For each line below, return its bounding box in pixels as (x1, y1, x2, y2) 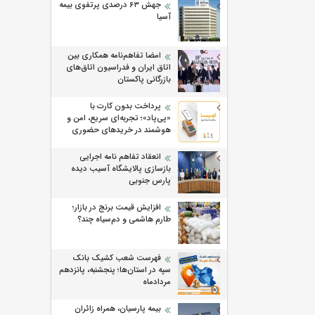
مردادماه (143, 276, 171, 289)
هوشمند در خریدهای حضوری (72, 124, 171, 137)
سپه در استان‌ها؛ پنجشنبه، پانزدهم (59, 264, 171, 277)
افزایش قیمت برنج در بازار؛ (72, 201, 161, 214)
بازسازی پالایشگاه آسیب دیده (71, 162, 171, 176)
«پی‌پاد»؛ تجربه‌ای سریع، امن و (67, 112, 171, 125)
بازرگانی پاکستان (117, 73, 171, 86)
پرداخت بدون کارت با (90, 100, 161, 113)
